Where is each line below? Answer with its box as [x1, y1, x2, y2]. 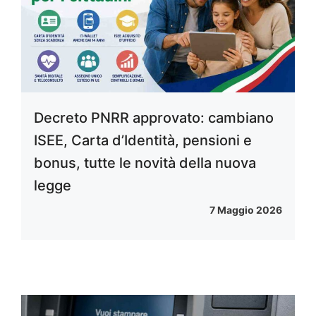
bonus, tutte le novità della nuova [34, 154, 256, 172]
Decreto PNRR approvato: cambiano [34, 109, 274, 127]
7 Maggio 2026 [209, 204, 282, 217]
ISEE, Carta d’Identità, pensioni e [34, 132, 252, 150]
